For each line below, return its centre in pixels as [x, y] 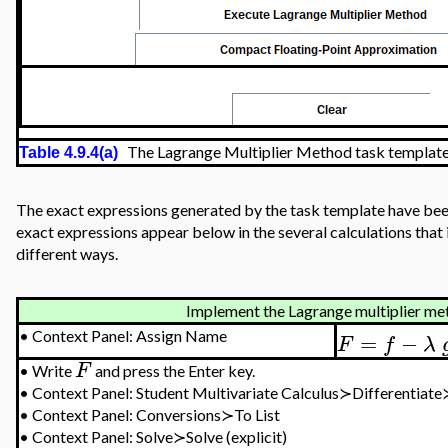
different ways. [67, 253]
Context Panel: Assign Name [130, 335]
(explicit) [255, 436]
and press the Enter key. [174, 370]
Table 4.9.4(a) [69, 152]
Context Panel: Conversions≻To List [156, 414]
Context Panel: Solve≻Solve [128, 436]
